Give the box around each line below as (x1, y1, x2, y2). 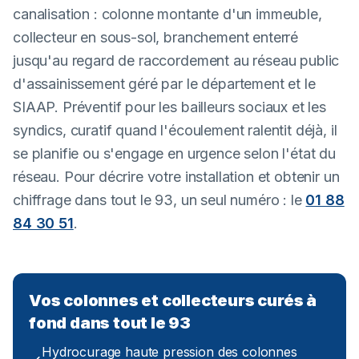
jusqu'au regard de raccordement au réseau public (13, 52, 340, 69)
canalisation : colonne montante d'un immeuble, (13, 6, 322, 22)
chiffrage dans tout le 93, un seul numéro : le (13, 192, 306, 208)
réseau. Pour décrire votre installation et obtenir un (13, 168, 340, 185)
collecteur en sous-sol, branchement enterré (13, 29, 299, 46)
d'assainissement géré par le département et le (13, 75, 316, 92)
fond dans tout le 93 (29, 313, 192, 333)
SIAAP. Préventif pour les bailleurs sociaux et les (13, 99, 326, 115)
